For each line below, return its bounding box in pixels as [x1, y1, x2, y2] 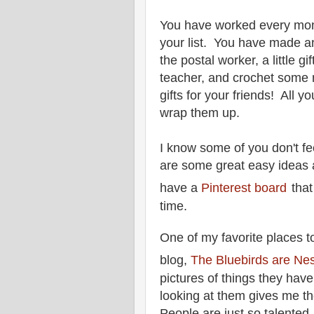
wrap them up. [160, 106, 247, 120]
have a [160, 181, 201, 195]
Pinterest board [201, 181, 287, 195]
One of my [160, 231, 221, 245]
